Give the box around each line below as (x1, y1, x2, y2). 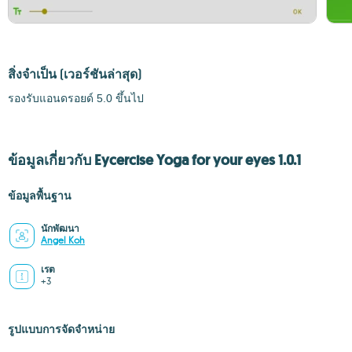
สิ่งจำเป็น (8, 66, 60, 82)
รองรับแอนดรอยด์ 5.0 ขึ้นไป (8, 92, 144, 104)
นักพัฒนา (41, 223, 79, 234)
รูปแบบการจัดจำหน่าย (8, 322, 115, 336)
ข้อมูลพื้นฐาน (8, 189, 71, 203)
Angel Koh (41, 234, 85, 246)
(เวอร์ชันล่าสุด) (60, 66, 141, 82)
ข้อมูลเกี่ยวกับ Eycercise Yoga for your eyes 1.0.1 (8, 151, 301, 170)
